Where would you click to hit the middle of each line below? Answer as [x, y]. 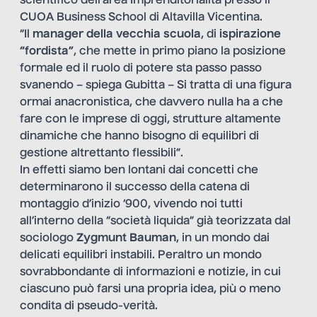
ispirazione [250, 35]
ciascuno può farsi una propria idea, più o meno [150, 290]
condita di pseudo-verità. [89, 307]
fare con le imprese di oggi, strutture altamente [150, 120]
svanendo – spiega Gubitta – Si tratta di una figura [156, 86]
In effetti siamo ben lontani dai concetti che [139, 171]
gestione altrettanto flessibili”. [102, 154]
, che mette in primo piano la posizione [180, 52]
